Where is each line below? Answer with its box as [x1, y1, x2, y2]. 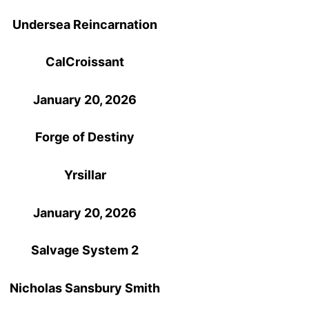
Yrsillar [63, 167, 106, 182]
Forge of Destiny [35, 130, 135, 145]
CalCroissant [46, 54, 125, 70]
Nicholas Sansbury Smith [10, 280, 161, 295]
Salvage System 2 [31, 243, 139, 258]
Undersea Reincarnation [12, 17, 158, 32]
